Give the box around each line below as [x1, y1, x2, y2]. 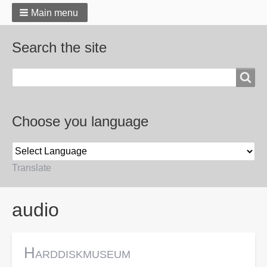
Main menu [31, 8, 78, 18]
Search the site [12, 39, 107, 55]
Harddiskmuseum [24, 244, 131, 262]
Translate [12, 163, 51, 173]
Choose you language [12, 113, 148, 129]
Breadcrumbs [12, 190, 96, 206]
